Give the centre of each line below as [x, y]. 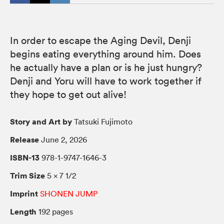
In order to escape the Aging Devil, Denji [100, 40]
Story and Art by [41, 121]
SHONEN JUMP [69, 193]
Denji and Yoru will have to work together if [106, 81]
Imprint [24, 193]
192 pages [55, 211]
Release [24, 139]
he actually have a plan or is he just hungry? [106, 67]
